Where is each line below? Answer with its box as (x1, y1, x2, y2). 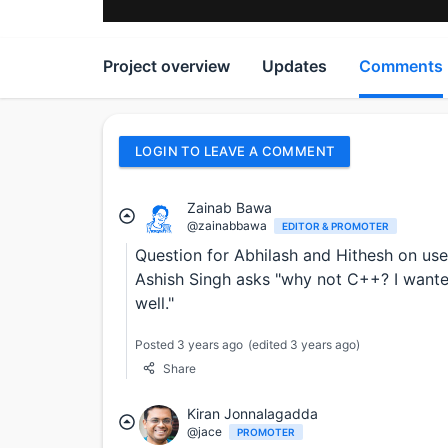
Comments (359, 56, 443, 77)
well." (135, 292, 174, 313)
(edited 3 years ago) (248, 336, 360, 352)
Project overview (103, 56, 230, 77)
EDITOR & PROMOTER (282, 219, 389, 232)
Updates (262, 56, 327, 77)
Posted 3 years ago (135, 336, 243, 352)
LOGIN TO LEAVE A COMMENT (135, 143, 335, 160)
